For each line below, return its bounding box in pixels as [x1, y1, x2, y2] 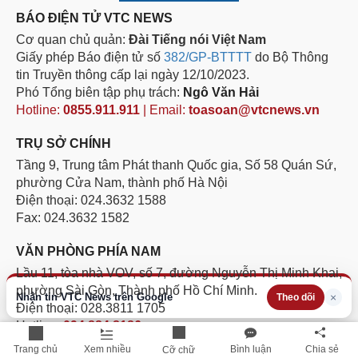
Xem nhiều [83, 344, 131, 355]
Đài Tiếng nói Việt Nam [129, 32, 266, 46]
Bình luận [229, 344, 272, 355]
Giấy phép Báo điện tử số [16, 50, 164, 64]
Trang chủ [14, 344, 58, 355]
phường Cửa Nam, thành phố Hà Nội [16, 175, 228, 189]
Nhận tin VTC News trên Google [16, 291, 173, 303]
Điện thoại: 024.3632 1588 [16, 193, 166, 207]
